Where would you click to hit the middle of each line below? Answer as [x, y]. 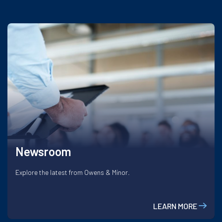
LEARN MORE [175, 206]
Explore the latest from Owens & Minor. [73, 172]
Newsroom [43, 151]
